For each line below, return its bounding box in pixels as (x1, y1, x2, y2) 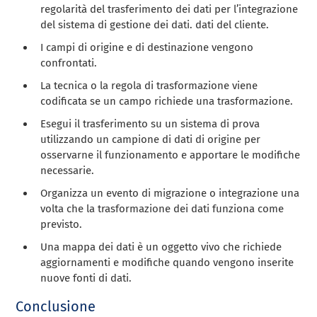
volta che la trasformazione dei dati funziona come (40, 202, 284, 215)
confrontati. (40, 56, 98, 69)
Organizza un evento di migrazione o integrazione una (40, 186, 300, 200)
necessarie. (40, 163, 95, 177)
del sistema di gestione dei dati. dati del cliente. (40, 18, 270, 31)
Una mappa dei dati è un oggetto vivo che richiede (40, 240, 282, 253)
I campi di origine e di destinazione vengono (40, 40, 254, 54)
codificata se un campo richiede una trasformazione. (40, 94, 294, 108)
